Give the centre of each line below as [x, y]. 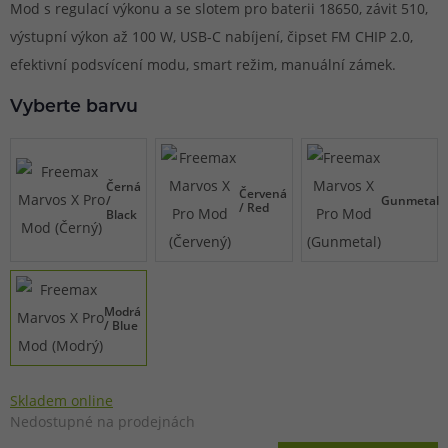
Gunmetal [409, 200]
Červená [262, 193]
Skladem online [61, 401]
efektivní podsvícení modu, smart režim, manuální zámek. [203, 64]
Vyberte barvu [74, 107]
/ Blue [121, 325]
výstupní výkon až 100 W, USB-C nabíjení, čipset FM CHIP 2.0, [211, 36]
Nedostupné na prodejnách [102, 422]
